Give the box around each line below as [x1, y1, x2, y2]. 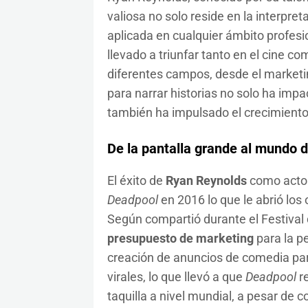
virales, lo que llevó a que [107, 269, 245, 285]
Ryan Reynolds [165, 173, 247, 188]
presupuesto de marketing [107, 231, 254, 246]
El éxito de [107, 173, 166, 188]
